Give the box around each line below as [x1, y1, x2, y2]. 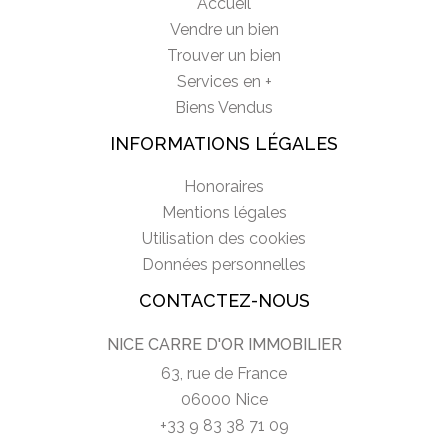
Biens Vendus [175, 97, 273, 117]
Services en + [176, 71, 272, 91]
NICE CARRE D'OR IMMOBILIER [106, 334, 342, 354]
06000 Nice [180, 389, 268, 409]
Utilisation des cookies [142, 228, 306, 248]
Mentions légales [161, 202, 287, 222]
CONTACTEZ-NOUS [138, 289, 310, 311]
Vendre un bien [169, 19, 279, 39]
